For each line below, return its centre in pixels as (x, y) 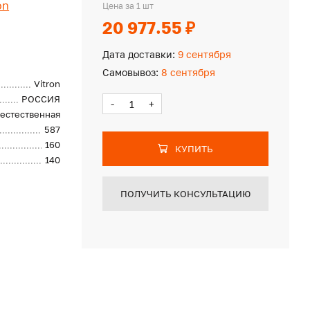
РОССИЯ (41, 99)
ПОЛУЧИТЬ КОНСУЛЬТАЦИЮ (185, 194)
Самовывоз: (130, 72)
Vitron (47, 84)
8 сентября (186, 72)
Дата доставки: (138, 54)
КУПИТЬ (194, 149)
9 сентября (203, 54)
